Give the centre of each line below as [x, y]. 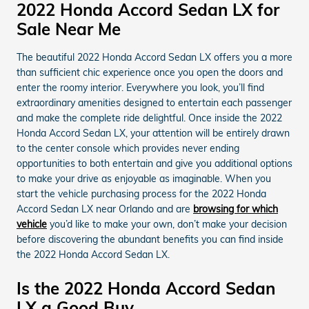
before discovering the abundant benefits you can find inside [150, 239]
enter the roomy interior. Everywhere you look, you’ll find [140, 88]
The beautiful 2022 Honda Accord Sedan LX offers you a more [154, 57]
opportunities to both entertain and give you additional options [154, 163]
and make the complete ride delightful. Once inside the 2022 [149, 118]
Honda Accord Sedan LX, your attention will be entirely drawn [153, 133]
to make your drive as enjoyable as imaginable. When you [144, 179]
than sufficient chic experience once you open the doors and [150, 72]
